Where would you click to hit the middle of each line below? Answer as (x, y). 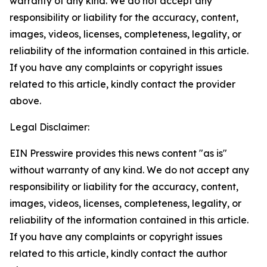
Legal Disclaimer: (49, 127)
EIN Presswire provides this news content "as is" (118, 153)
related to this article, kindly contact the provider (122, 84)
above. (25, 101)
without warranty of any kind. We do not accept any (129, 170)
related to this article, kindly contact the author (118, 253)
